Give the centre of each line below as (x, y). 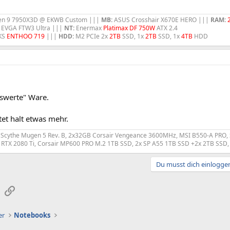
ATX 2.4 (166, 28)
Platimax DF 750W (129, 28)
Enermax (89, 28)
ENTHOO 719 (26, 36)
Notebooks (32, 215)
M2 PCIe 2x (92, 36)
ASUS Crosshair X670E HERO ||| (161, 20)
